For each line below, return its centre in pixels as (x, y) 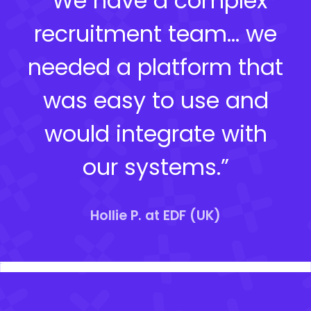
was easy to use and (155, 100)
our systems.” (155, 167)
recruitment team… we (155, 33)
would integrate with (155, 133)
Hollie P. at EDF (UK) (155, 215)
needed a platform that (155, 67)
